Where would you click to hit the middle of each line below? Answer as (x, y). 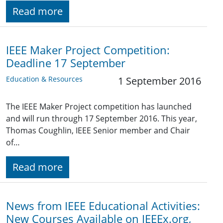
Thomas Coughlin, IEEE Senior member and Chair (98, 131)
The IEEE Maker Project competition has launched (99, 107)
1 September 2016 (160, 81)
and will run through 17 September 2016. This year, (102, 119)
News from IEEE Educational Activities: (103, 206)
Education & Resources (44, 79)
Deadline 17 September (66, 63)
